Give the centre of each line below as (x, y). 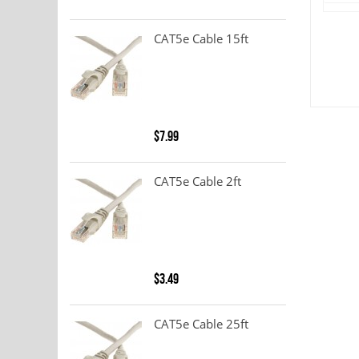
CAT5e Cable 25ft (201, 324)
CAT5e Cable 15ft (201, 39)
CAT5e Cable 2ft (198, 182)
